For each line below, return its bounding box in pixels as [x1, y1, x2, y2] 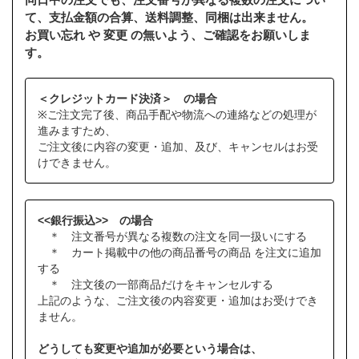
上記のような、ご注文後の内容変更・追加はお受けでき [38, 294, 318, 308]
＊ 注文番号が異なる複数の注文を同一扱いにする [38, 230, 307, 244]
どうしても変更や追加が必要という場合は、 [38, 342, 262, 356]
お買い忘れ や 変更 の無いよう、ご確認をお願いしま [25, 28, 311, 42]
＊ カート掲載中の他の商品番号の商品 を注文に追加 [38, 246, 321, 260]
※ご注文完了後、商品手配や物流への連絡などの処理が [38, 108, 317, 122]
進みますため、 [38, 124, 116, 138]
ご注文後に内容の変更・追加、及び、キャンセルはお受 [38, 140, 318, 154]
